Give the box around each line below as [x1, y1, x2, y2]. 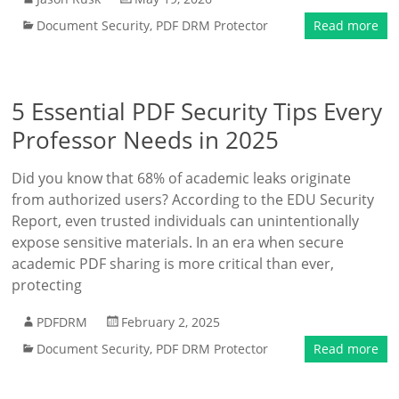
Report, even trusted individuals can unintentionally [12, 211, 360, 231]
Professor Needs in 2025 [12, 124, 280, 156]
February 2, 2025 [121, 313, 221, 330]
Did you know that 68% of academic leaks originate [12, 168, 352, 188]
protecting [12, 275, 83, 295]
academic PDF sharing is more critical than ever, [12, 254, 335, 273]
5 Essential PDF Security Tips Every [12, 95, 383, 127]
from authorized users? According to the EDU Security [12, 190, 375, 209]
